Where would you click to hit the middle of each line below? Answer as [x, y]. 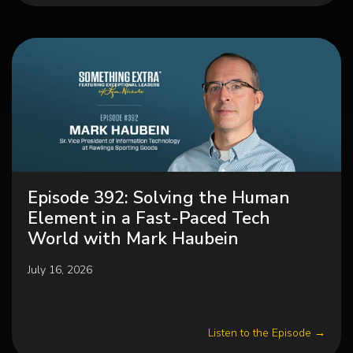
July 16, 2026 [60, 270]
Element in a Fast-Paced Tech [149, 218]
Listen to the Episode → [267, 333]
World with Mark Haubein [133, 239]
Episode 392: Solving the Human [159, 198]
